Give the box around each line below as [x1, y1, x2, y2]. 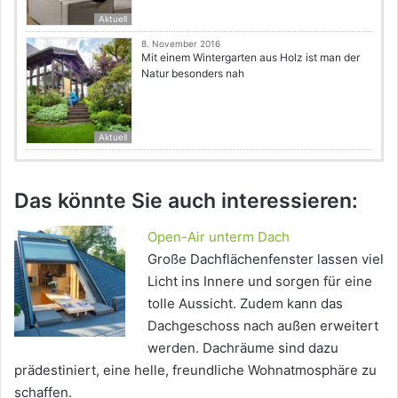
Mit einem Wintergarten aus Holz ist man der [141, 51, 360, 65]
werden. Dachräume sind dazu [147, 338, 338, 356]
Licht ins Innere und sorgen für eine [147, 272, 372, 290]
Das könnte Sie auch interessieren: [14, 188, 358, 214]
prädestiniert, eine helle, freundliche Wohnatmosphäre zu [14, 361, 377, 378]
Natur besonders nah [141, 67, 244, 81]
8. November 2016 [141, 38, 220, 50]
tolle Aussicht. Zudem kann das [147, 294, 343, 312]
